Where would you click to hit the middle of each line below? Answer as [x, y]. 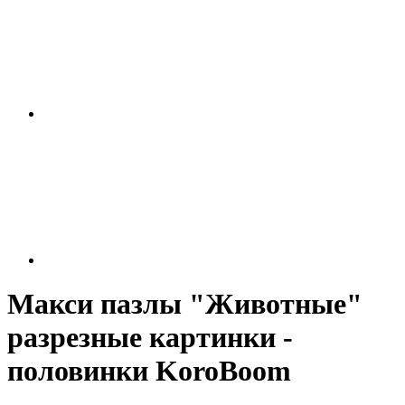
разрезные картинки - [150, 338]
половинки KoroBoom [149, 371]
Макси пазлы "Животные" [185, 304]
